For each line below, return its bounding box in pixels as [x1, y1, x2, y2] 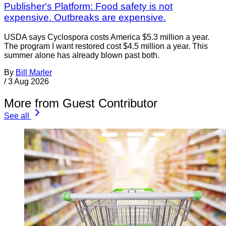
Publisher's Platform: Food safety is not [4, 1, 173, 12]
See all [4, 111, 29, 120]
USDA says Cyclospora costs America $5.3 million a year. [4, 32, 209, 41]
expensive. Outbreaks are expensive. [4, 12, 166, 23]
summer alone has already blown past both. [4, 50, 159, 60]
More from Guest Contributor [4, 96, 157, 110]
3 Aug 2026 [8, 77, 49, 86]
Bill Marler [16, 68, 52, 77]
